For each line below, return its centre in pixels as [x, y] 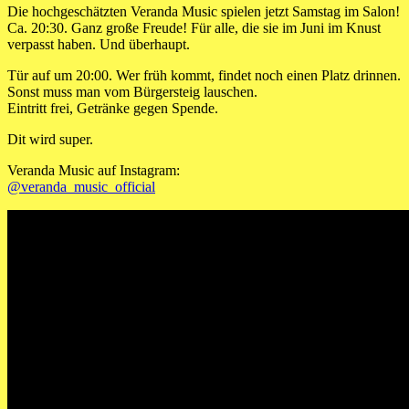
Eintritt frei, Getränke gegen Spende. [113, 109]
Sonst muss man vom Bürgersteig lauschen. [132, 92]
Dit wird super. [50, 140]
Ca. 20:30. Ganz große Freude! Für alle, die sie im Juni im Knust [194, 28]
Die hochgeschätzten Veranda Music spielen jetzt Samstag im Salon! [204, 12]
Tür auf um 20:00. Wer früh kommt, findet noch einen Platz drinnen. [204, 76]
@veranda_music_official [81, 187]
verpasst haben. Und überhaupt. [99, 45]
